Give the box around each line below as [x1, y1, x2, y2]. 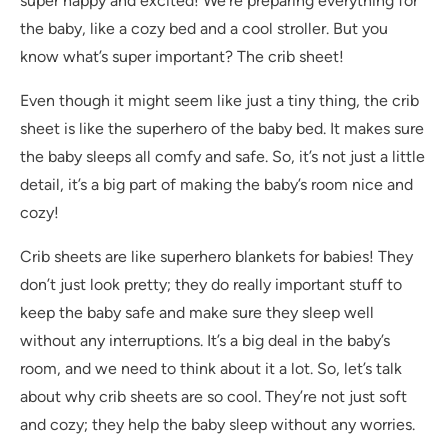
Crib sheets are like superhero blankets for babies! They [20, 247, 413, 267]
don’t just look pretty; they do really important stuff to [20, 275, 402, 295]
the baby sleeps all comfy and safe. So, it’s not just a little [20, 147, 425, 167]
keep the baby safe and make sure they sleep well [20, 303, 374, 323]
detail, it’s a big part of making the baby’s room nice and [20, 175, 413, 195]
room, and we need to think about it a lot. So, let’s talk [20, 359, 402, 379]
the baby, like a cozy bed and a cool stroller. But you [20, 19, 388, 39]
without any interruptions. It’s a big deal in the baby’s [20, 331, 390, 351]
